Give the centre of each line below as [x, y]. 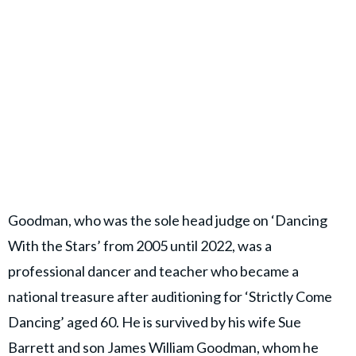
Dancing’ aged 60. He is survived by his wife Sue [155, 322]
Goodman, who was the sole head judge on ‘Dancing [168, 221]
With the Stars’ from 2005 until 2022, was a [140, 246]
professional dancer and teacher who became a [153, 271]
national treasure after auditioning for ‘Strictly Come [170, 297]
